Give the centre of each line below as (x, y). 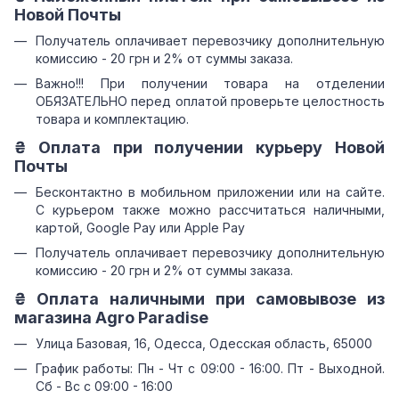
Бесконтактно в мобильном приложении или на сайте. (210, 191)
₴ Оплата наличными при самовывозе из (199, 299)
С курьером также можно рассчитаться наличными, (210, 209)
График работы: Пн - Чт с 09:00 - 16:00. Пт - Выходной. (210, 369)
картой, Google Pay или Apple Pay (140, 227)
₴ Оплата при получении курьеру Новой (199, 148)
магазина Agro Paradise (111, 318)
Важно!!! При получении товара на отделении (210, 84)
